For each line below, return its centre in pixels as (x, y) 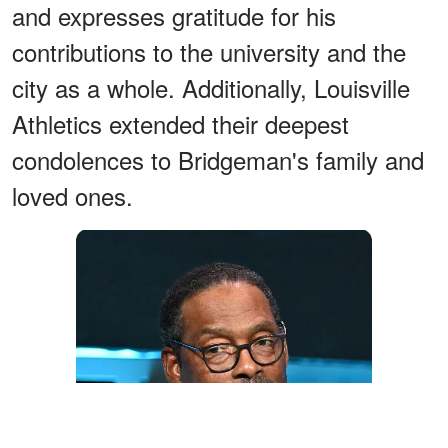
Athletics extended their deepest (180, 124)
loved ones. (72, 196)
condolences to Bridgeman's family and (218, 160)
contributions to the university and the (209, 52)
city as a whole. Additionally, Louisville (211, 88)
